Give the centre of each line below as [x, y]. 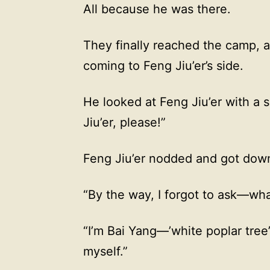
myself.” [105, 251]
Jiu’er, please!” [124, 122]
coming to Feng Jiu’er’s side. [163, 65]
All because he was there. [157, 9]
